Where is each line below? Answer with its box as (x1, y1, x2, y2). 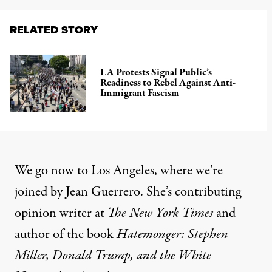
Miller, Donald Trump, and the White (15, 245, 211, 265)
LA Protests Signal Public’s (100, 66, 212, 80)
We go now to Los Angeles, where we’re (15, 160, 223, 180)
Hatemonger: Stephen (117, 224, 228, 244)
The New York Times (107, 203, 213, 223)
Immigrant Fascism (100, 86, 180, 101)
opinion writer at (15, 203, 107, 223)
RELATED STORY (10, 22, 98, 38)
